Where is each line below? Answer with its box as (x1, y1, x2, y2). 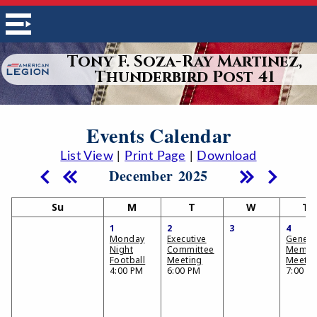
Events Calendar (86, 121, 231, 150)
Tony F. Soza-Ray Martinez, (67, 51, 302, 72)
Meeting (167, 254, 202, 266)
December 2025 (109, 166, 208, 186)
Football (110, 254, 146, 266)
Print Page (125, 150, 186, 163)
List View (60, 150, 113, 163)
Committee (167, 243, 214, 255)
